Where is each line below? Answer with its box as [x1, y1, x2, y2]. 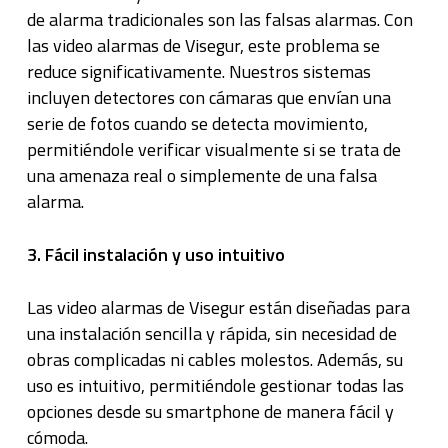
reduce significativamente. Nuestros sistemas [26, 58, 371, 85]
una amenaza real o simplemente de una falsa [26, 162, 377, 189]
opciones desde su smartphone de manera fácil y [26, 398, 394, 425]
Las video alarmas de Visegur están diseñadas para [26, 294, 410, 321]
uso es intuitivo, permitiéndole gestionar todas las [26, 372, 404, 399]
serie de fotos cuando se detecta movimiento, [26, 110, 368, 137]
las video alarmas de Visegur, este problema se [26, 32, 380, 59]
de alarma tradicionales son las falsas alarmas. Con [26, 6, 413, 33]
